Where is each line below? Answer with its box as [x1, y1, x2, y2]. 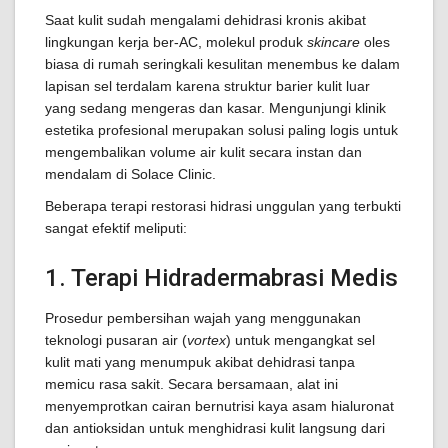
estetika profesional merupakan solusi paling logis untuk [45, 122, 398, 138]
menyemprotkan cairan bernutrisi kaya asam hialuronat [45, 398, 394, 414]
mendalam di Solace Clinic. [45, 166, 216, 182]
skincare [307, 34, 360, 50]
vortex [187, 332, 226, 348]
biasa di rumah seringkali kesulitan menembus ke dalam [45, 56, 400, 72]
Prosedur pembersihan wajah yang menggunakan [45, 310, 361, 326]
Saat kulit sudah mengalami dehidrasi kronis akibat [45, 12, 366, 28]
